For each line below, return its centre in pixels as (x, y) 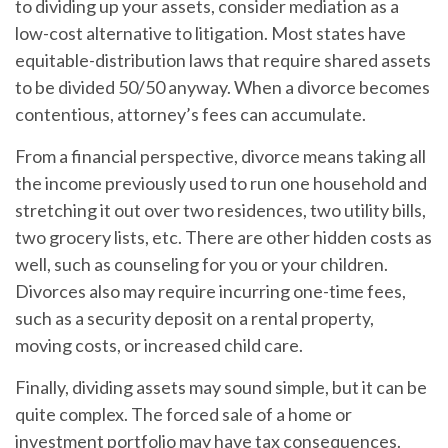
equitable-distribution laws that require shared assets (223, 60)
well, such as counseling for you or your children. (201, 264)
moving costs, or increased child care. (159, 345)
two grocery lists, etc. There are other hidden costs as (223, 237)
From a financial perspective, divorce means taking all (220, 156)
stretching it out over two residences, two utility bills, (220, 210)
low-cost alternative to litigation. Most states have (210, 33)
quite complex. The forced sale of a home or (183, 414)
